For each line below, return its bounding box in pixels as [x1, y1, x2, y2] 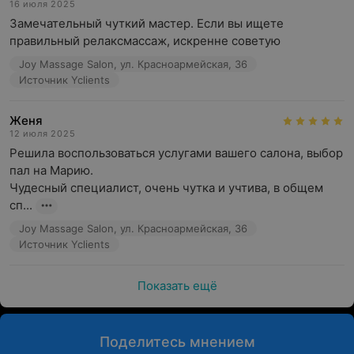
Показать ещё [137, 278, 217, 293]
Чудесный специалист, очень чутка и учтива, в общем [9, 180, 323, 195]
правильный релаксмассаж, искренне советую [9, 33, 281, 48]
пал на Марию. [9, 163, 93, 178]
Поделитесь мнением [99, 333, 255, 350]
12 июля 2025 [9, 128, 76, 139]
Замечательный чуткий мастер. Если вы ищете [9, 16, 284, 31]
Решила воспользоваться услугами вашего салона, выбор [9, 145, 343, 160]
